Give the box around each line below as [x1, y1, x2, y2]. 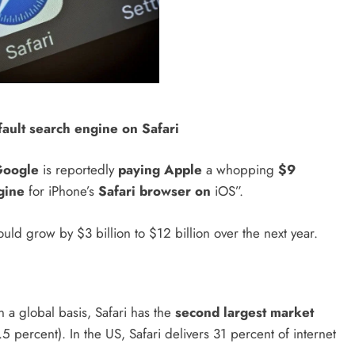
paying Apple [118, 160, 202, 180]
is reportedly [43, 160, 118, 180]
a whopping [202, 160, 274, 180]
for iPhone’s [25, 181, 98, 201]
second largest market [175, 303, 314, 323]
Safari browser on [98, 181, 211, 201]
